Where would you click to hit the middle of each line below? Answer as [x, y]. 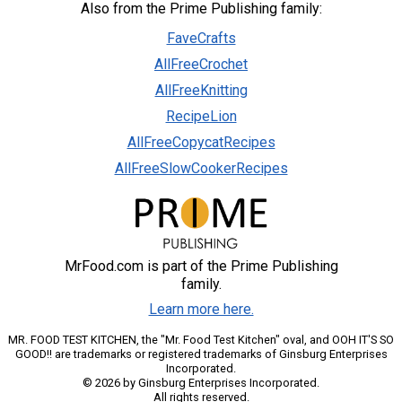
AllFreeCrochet [201, 65]
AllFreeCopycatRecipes [201, 143]
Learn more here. [201, 309]
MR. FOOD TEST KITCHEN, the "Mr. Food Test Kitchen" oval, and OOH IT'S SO [201, 339]
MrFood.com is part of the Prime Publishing [201, 266]
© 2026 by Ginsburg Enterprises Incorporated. [201, 382]
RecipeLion [201, 117]
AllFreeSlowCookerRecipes [201, 169]
